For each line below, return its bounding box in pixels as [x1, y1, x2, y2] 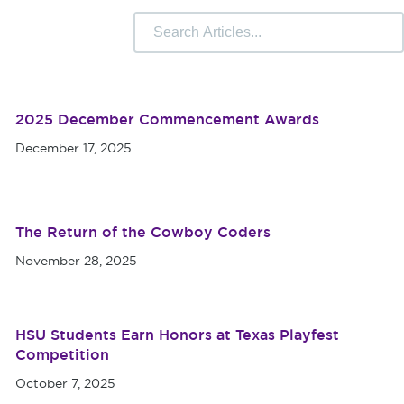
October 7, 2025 [15, 375, 115, 391]
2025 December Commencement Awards [15, 110, 319, 129]
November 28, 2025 [15, 252, 137, 269]
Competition [15, 345, 109, 364]
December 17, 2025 [15, 140, 132, 156]
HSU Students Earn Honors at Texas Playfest [15, 326, 339, 344]
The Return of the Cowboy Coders [15, 223, 271, 242]
